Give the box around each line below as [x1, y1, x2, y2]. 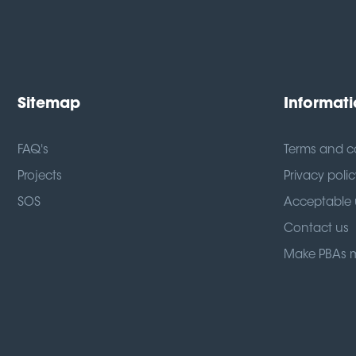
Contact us [284, 223, 349, 235]
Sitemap [17, 97, 80, 112]
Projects [17, 171, 62, 183]
